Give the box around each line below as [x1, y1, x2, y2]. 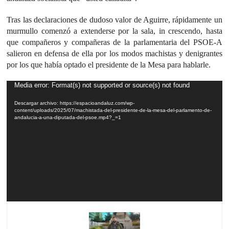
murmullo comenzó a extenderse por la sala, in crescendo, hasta [7, 26, 222, 35]
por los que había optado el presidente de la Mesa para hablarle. [7, 60, 211, 69]
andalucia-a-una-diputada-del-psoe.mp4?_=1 [14, 114, 122, 120]
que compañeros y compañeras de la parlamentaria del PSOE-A [7, 37, 222, 47]
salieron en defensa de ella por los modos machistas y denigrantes [7, 49, 222, 58]
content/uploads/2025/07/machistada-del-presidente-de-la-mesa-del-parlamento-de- [14, 107, 212, 113]
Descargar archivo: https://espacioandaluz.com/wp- [14, 100, 135, 106]
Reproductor [6, 81, 47, 90]
